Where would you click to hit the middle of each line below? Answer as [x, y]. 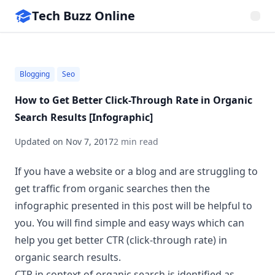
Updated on [40, 141]
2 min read [136, 141]
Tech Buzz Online [83, 16]
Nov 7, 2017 [90, 141]
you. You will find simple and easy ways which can [130, 223]
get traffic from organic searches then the [112, 188]
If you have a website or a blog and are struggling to [136, 171]
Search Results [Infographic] [84, 117]
